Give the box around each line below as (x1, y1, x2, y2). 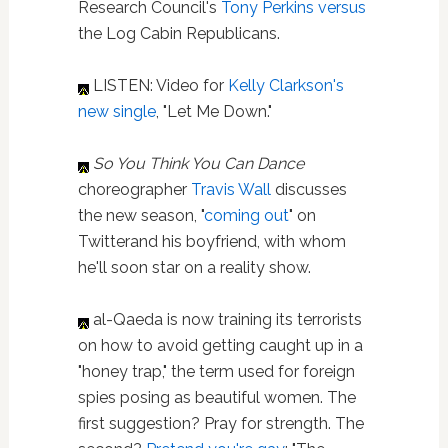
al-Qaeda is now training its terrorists (88, 310, 362, 329)
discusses (270, 180, 347, 199)
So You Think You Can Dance (92, 154, 304, 173)
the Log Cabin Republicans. (77, 24, 280, 43)
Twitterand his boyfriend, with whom (77, 232, 346, 251)
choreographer (77, 180, 191, 199)
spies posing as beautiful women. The (77, 388, 356, 407)
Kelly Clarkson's (227, 76, 344, 95)
